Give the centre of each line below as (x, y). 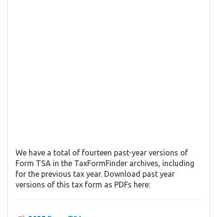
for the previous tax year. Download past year (95, 174)
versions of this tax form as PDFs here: (83, 185)
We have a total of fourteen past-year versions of (102, 153)
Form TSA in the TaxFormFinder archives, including (105, 163)
